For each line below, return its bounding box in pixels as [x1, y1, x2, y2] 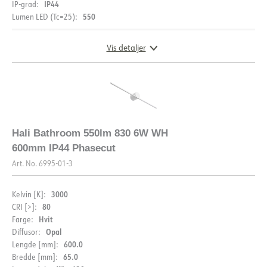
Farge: [12, 213, 33, 224]
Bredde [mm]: [12, 251, 57, 262]
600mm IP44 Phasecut [12, 142, 116, 154]
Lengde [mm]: [12, 238, 58, 249]
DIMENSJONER [27, 95, 104, 111]
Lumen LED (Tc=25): [12, 11, 77, 21]
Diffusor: [12, 226, 40, 237]
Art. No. [12, 157, 37, 168]
